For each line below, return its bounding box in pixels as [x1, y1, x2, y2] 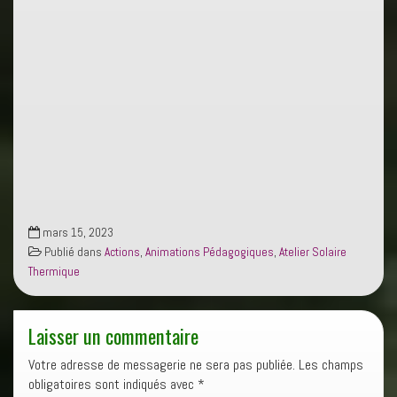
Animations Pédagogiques [145, 244, 274, 260]
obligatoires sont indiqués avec [28, 374, 198, 393]
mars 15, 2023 [40, 224, 113, 240]
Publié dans [42, 244, 105, 260]
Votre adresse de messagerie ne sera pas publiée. [28, 354, 295, 374]
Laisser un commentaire [28, 320, 198, 350]
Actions [105, 244, 140, 260]
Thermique [28, 263, 80, 279]
